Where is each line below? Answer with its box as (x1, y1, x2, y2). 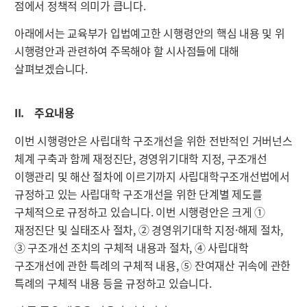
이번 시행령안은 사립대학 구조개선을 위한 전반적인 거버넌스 (14, 132, 293, 149)
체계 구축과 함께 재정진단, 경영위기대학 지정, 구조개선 (14, 149, 267, 167)
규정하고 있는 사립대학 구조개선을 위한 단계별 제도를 (14, 185, 262, 202)
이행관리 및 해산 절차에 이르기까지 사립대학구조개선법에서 (14, 167, 290, 184)
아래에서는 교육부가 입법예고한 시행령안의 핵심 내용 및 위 (14, 25, 285, 42)
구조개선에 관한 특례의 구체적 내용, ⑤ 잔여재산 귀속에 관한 (14, 256, 291, 273)
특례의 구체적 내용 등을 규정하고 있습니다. (14, 274, 214, 291)
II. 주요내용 (14, 103, 75, 121)
